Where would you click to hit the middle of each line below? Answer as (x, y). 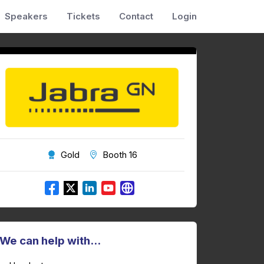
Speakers (26, 16)
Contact (136, 16)
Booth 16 (120, 155)
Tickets (83, 16)
